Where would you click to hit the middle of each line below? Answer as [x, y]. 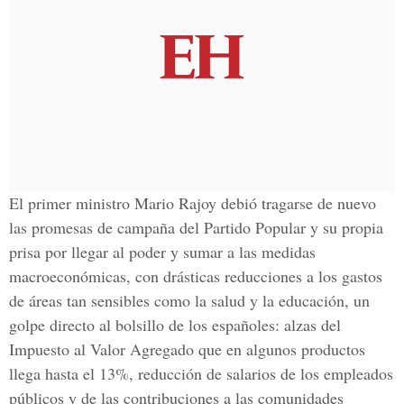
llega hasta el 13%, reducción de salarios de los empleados [201, 373]
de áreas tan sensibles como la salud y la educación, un [189, 300]
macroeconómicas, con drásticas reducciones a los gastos [196, 276]
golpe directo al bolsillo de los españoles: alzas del [175, 325]
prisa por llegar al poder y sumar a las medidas [162, 252]
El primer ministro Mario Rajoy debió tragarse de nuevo [193, 203]
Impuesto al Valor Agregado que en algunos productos [187, 349]
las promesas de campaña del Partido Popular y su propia [196, 227]
